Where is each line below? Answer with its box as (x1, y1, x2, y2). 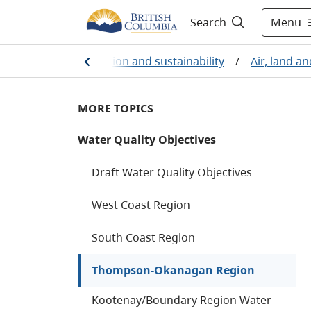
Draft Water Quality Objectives (92, 165, 252, 180)
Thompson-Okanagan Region (92, 262, 255, 278)
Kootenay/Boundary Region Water (92, 292, 271, 308)
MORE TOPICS (78, 101, 153, 116)
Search (190, 15, 226, 30)
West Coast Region (92, 197, 190, 212)
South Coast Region (92, 230, 195, 245)
